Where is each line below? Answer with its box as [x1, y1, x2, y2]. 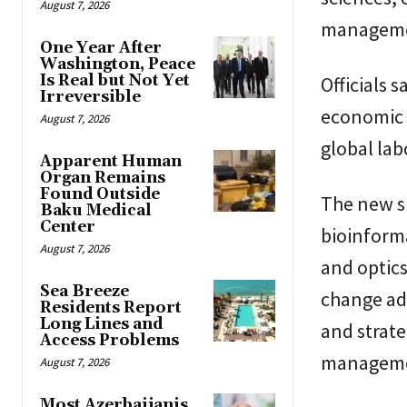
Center [40, 217, 95, 238]
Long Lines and [40, 314, 163, 335]
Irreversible [40, 87, 141, 108]
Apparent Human [40, 152, 182, 173]
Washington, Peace [40, 55, 195, 75]
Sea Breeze [40, 282, 129, 303]
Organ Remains [40, 168, 165, 189]
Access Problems [40, 331, 179, 352]
